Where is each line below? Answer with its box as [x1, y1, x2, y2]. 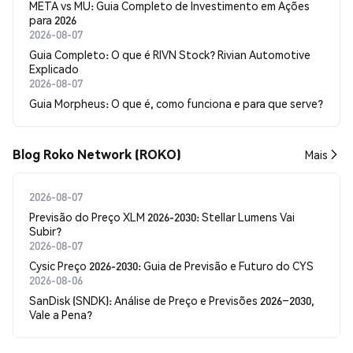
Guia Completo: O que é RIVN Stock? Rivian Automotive [29, 47, 310, 61]
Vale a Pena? [29, 307, 92, 321]
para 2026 [29, 13, 76, 27]
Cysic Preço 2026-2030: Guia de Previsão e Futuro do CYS [29, 258, 314, 273]
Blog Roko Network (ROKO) [13, 146, 181, 162]
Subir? [29, 224, 61, 238]
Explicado [29, 61, 79, 76]
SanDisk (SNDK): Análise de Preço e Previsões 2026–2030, [29, 293, 314, 307]
